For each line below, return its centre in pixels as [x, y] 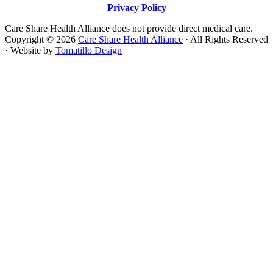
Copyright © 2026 [41, 39]
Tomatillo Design [89, 50]
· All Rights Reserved [225, 39]
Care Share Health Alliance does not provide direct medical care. [129, 28]
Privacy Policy [136, 7]
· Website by [30, 50]
